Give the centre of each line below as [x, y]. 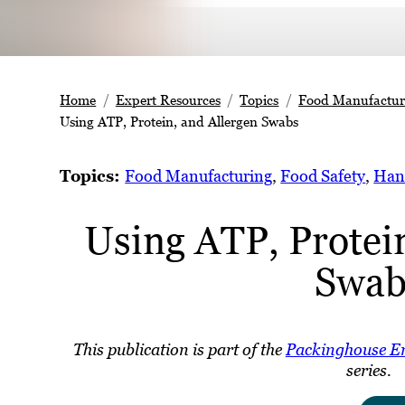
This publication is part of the [179, 350]
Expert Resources [168, 100]
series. [369, 371]
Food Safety [323, 176]
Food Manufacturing [199, 176]
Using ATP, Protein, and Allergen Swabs [179, 122]
